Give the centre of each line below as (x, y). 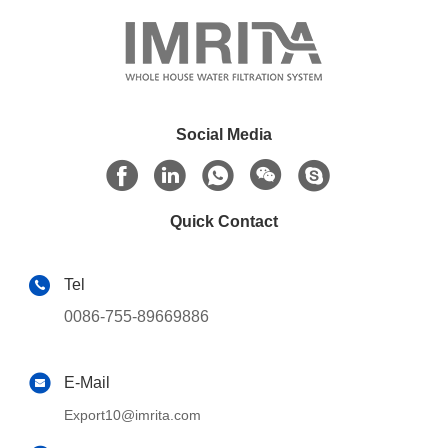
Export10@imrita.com (132, 415)
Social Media (223, 134)
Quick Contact (223, 221)
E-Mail (86, 383)
